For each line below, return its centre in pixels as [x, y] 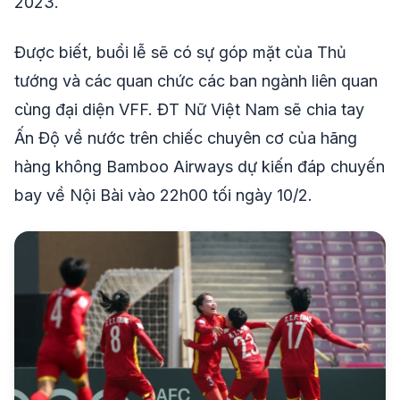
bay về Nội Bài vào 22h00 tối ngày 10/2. [163, 196]
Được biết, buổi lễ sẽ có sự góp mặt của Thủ [180, 53]
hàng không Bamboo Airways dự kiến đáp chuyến [200, 167]
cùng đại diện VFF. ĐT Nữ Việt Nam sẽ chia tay [189, 110]
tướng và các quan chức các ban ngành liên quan [196, 81]
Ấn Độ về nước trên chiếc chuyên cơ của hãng [186, 138]
